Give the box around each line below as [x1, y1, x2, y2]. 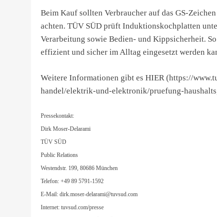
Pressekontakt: [41, 112, 74, 119]
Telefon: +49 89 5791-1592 [41, 178, 104, 185]
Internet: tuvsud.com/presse [41, 204, 104, 211]
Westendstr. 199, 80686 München [41, 165, 118, 171]
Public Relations [41, 152, 78, 158]
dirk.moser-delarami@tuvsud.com [60, 191, 138, 198]
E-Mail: [41, 191, 60, 198]
